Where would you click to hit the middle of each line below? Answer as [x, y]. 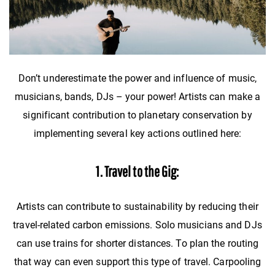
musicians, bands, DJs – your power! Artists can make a [137, 97]
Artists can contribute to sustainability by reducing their [137, 207]
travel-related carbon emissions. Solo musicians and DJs [137, 225]
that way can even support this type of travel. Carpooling [137, 262]
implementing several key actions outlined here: [137, 134]
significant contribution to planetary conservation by [137, 115]
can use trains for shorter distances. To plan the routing [137, 244]
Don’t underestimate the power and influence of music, [137, 79]
